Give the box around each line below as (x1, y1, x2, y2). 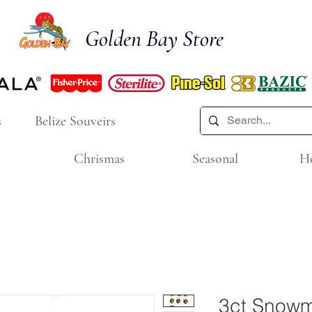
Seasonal (192, 150, 238, 167)
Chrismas (73, 150, 125, 167)
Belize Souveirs (35, 112, 116, 130)
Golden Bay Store (85, 25, 224, 52)
